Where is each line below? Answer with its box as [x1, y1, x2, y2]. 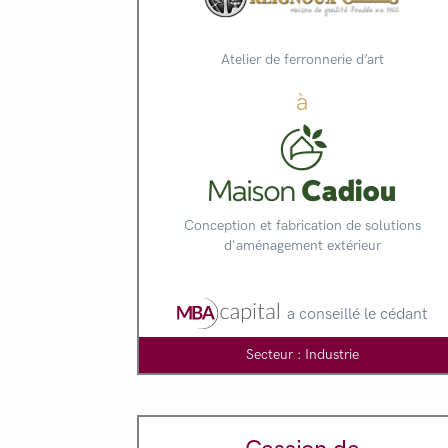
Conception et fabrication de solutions [183, 217, 421, 235]
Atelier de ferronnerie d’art [220, 51, 384, 69]
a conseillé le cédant [287, 303, 427, 323]
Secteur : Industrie [245, 345, 359, 363]
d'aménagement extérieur [223, 237, 381, 255]
